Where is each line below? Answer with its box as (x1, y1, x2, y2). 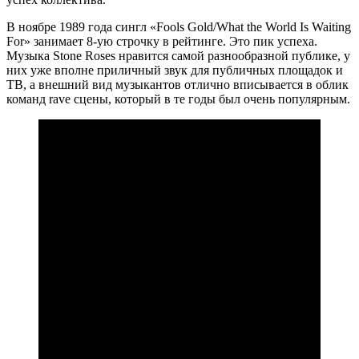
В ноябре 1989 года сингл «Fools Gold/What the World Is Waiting (6, 20, 351, 34)
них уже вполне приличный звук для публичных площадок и (6, 63, 343, 78)
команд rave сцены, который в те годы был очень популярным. (6, 92, 350, 107)
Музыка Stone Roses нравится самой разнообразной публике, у (6, 49, 350, 63)
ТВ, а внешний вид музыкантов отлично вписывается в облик (6, 78, 349, 92)
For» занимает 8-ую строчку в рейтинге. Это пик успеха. (6, 34, 317, 49)
